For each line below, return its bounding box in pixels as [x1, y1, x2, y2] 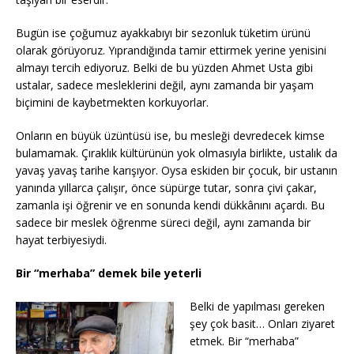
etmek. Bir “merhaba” [190, 333, 299, 349]
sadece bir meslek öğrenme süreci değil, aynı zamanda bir [16, 215, 311, 231]
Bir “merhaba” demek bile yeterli [16, 265, 201, 281]
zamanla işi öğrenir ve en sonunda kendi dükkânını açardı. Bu [16, 198, 325, 213]
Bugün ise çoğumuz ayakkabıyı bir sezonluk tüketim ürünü [16, 25, 311, 41]
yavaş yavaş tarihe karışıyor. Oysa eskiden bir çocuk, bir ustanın [16, 163, 337, 179]
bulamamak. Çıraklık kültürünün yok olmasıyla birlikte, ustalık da [16, 145, 337, 161]
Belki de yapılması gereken [190, 299, 325, 314]
